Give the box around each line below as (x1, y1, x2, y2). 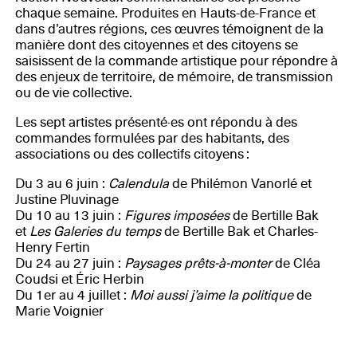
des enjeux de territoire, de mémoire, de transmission (14, 69, 333, 86)
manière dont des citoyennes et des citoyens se (14, 37, 298, 54)
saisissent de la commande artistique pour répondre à (14, 53, 338, 70)
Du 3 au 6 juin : (14, 175, 108, 192)
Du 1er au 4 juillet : (14, 286, 130, 304)
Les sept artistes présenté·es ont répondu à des (14, 114, 297, 131)
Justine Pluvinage (14, 190, 119, 208)
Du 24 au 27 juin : (14, 254, 124, 272)
